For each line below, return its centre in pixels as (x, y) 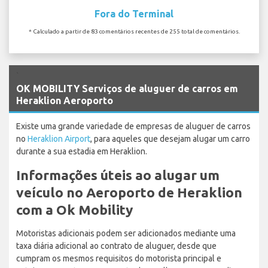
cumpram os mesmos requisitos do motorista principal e (119, 258)
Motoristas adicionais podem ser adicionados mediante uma (126, 233)
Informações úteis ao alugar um (118, 175)
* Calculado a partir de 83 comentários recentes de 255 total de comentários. (134, 31)
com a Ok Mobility (74, 209)
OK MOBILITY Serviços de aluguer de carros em (127, 88)
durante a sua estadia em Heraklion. (82, 151)
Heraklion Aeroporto (65, 100)
